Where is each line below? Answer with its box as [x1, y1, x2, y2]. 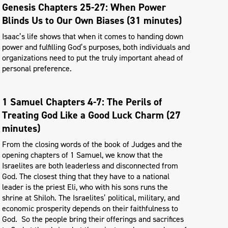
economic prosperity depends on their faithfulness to [2, 203, 178, 214]
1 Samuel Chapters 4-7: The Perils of [2, 95, 162, 108]
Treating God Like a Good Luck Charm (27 [2, 108, 181, 122]
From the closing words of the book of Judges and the [2, 138, 182, 150]
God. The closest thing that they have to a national [2, 170, 169, 182]
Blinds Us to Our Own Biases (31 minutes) [2, 14, 182, 27]
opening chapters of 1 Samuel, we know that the [2, 149, 163, 160]
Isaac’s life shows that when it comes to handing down [2, 31, 183, 42]
